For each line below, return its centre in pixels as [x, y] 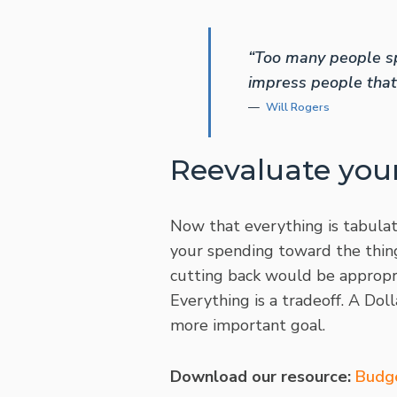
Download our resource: [263, 377]
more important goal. [248, 325]
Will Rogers [297, 107]
